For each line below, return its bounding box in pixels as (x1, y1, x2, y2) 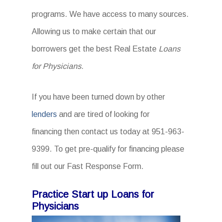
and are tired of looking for (57, 110, 150, 118)
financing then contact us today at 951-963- (32, 127, 184, 136)
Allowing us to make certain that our (32, 27, 156, 36)
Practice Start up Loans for (32, 189, 154, 200)
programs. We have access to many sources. (32, 10, 189, 18)
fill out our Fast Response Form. (32, 162, 144, 170)
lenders (32, 110, 57, 118)
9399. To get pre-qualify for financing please (32, 145, 184, 153)
